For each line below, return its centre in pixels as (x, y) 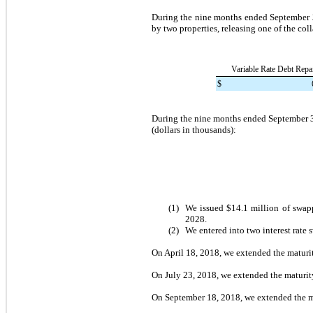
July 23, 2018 (191, 275)
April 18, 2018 (192, 252)
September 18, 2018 (203, 297)
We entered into (216, 230)
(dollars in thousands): (194, 129)
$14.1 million (253, 208)
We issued (206, 208)
